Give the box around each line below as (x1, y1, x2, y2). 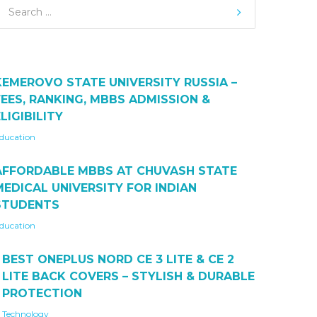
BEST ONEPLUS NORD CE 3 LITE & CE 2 (2, 253, 234, 266)
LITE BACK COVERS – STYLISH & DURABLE (2, 270, 255, 283)
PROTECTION (2, 287, 82, 300)
